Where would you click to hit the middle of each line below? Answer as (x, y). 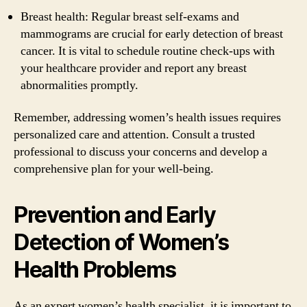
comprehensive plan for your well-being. (114, 169)
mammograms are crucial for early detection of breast (152, 34)
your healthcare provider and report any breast (134, 68)
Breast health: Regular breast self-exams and (130, 16)
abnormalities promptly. (79, 85)
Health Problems (95, 270)
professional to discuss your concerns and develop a (140, 152)
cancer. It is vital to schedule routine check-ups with (148, 51)
